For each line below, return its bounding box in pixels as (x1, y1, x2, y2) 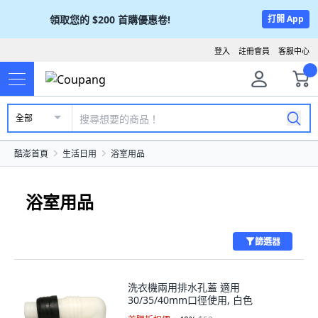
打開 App (268, 13, 304, 25)
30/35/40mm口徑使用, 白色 (128, 293, 253, 307)
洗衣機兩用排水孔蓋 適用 (128, 280, 240, 294)
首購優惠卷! (118, 12, 170, 26)
